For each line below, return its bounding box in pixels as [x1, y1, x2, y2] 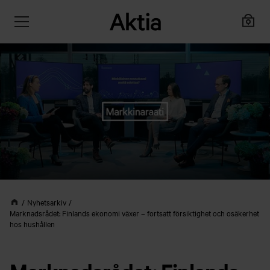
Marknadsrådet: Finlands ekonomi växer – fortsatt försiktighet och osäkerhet [10, 207, 259, 218]
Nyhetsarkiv [27, 196, 66, 207]
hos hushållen [10, 218, 55, 229]
